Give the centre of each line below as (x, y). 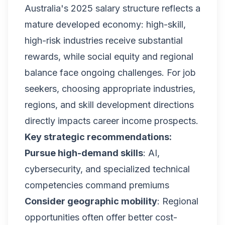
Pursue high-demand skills (84, 153)
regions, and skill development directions (109, 105)
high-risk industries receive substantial (104, 40)
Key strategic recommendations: (98, 137)
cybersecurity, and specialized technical (107, 169)
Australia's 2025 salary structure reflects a (113, 8)
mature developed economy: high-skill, (105, 24)
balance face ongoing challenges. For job (110, 73)
